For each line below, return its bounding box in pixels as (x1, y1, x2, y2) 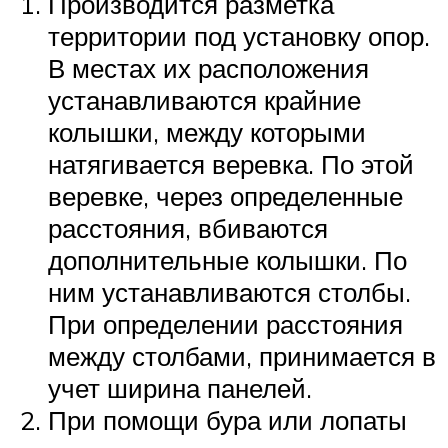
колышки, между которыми (48, 115, 366, 148)
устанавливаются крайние (48, 83, 361, 116)
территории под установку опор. (48, 19, 430, 52)
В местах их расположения (48, 51, 369, 84)
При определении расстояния (48, 307, 403, 340)
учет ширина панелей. (48, 371, 312, 404)
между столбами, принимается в (48, 339, 436, 372)
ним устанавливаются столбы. (48, 275, 411, 308)
